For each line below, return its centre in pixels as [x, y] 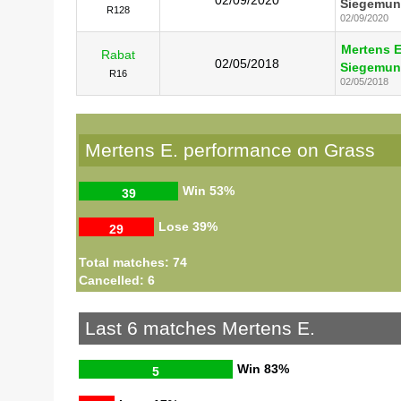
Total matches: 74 [132, 262]
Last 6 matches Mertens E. [200, 328]
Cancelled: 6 [116, 280]
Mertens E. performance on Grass [230, 150]
